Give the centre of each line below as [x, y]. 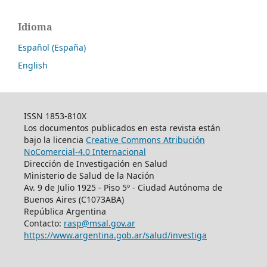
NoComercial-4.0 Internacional [85, 151]
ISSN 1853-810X [55, 116]
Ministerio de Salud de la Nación [89, 175]
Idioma [35, 27]
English [33, 65]
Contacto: [44, 223]
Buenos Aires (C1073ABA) [74, 199]
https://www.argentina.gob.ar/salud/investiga [115, 235]
